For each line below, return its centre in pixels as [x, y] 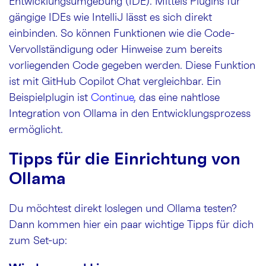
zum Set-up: [38, 241]
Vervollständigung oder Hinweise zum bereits [115, 50]
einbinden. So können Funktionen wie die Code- [122, 34]
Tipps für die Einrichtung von [125, 159]
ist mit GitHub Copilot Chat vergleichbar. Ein [115, 82]
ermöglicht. [36, 130]
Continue [112, 98]
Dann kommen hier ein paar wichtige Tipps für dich [131, 225]
